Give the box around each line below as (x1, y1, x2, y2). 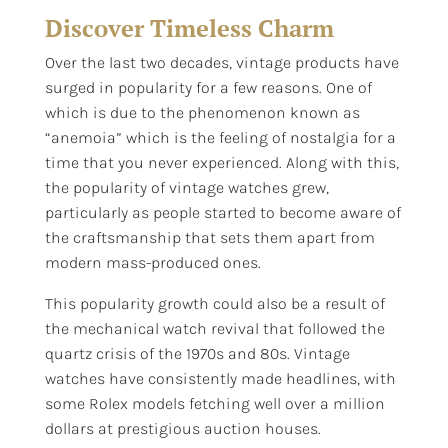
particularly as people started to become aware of (44, 202, 401, 222)
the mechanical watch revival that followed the (44, 318, 385, 338)
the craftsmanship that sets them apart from (44, 227, 375, 247)
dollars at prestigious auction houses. (44, 418, 321, 438)
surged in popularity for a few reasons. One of (44, 77, 372, 97)
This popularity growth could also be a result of (44, 293, 385, 313)
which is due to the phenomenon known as (44, 102, 360, 122)
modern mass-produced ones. (44, 252, 261, 272)
